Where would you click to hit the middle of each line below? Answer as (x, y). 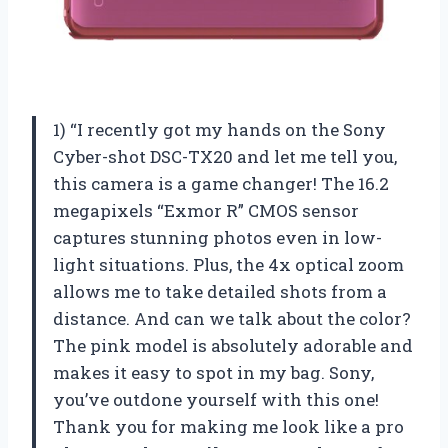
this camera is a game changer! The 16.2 (221, 183)
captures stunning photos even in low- (217, 237)
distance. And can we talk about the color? (232, 318)
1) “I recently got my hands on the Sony (219, 129)
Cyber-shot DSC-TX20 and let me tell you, (225, 156)
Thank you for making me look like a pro (228, 426)
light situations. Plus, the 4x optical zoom (228, 264)
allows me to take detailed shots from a (220, 291)
